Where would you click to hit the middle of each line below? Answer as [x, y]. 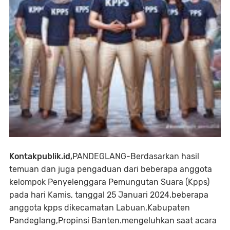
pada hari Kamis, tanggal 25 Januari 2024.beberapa [109, 195]
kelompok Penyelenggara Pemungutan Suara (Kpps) [109, 182]
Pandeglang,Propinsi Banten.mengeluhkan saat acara [113, 220]
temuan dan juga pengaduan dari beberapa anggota [111, 169]
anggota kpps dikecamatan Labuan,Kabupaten [100, 207]
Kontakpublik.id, [41, 156]
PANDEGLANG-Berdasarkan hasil [136, 156]
